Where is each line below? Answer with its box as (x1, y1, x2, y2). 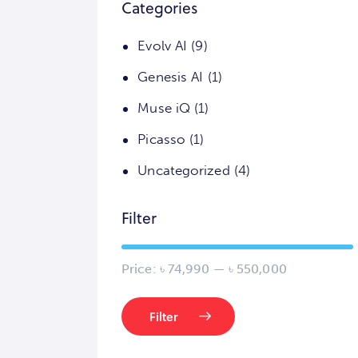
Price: (121, 261, 160, 277)
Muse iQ (137, 100, 191, 117)
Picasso (137, 131, 186, 148)
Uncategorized (137, 162, 230, 179)
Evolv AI (137, 38, 188, 54)
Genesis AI (137, 69, 204, 86)
